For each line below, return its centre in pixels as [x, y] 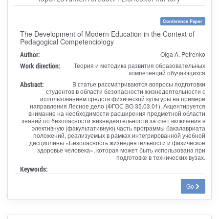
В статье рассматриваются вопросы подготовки [139, 84]
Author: [30, 54]
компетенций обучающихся [167, 72]
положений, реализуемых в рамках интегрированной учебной [119, 135]
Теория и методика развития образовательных [139, 65]
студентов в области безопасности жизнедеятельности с [125, 91]
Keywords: [34, 169]
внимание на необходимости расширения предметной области [117, 113]
